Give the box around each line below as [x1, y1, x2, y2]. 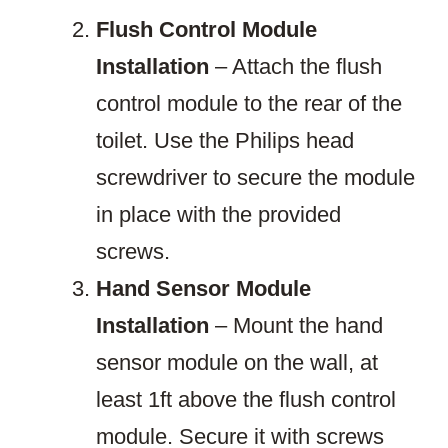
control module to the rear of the [96, 91, 402, 117]
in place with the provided [96, 202, 341, 228]
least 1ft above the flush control [96, 387, 396, 413]
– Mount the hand [209, 313, 383, 339]
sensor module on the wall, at [96, 350, 378, 376]
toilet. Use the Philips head [96, 128, 354, 154]
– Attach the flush [209, 54, 382, 80]
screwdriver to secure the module [96, 165, 415, 191]
